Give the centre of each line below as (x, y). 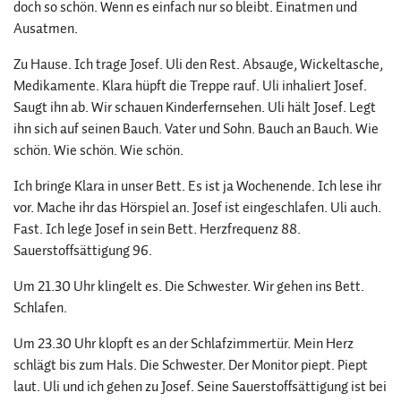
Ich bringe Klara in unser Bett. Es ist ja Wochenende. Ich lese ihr (197, 186)
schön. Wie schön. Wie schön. (98, 150)
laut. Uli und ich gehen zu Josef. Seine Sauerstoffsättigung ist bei (200, 386)
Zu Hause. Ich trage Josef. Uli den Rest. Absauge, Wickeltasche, (198, 64)
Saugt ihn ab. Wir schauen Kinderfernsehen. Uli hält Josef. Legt (195, 107)
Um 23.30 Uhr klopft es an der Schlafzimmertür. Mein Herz (183, 343)
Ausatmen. (46, 28)
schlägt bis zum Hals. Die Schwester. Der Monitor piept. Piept (191, 365)
